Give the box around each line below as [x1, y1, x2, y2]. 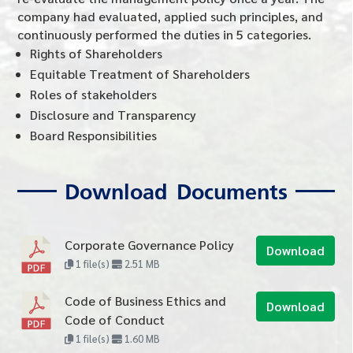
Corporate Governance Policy [65, 236, 235, 253]
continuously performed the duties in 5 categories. [17, 25, 312, 43]
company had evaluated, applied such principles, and [17, 7, 324, 24]
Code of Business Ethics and [65, 292, 227, 309]
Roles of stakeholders [30, 85, 158, 102]
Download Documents [65, 171, 288, 210]
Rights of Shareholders [30, 44, 163, 61]
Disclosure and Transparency [30, 106, 197, 123]
